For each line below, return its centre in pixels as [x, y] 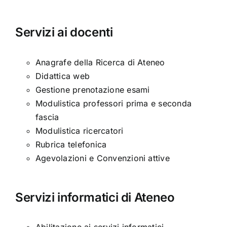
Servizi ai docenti [64, 32]
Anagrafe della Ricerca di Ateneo [100, 62]
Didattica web [63, 76]
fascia [47, 117]
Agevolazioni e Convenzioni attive [103, 158]
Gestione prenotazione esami [93, 89]
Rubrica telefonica [71, 144]
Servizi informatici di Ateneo [95, 197]
